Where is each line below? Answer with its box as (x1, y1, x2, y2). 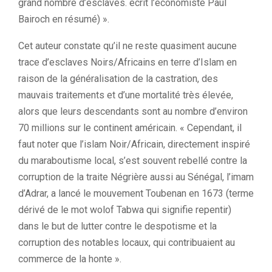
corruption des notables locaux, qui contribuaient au (18, 237, 235, 248)
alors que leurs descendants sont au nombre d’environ (18, 106, 248, 117)
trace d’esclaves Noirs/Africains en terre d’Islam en (18, 56, 237, 68)
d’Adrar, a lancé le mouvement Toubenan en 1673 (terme (18, 188, 254, 199)
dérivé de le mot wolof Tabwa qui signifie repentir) (18, 204, 231, 216)
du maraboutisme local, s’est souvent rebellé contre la (18, 155, 247, 166)
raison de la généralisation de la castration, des (18, 73, 218, 84)
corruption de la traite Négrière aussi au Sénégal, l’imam (18, 171, 254, 183)
